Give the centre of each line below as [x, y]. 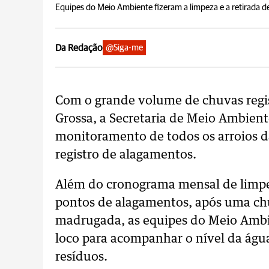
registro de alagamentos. [126, 155]
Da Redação [79, 48]
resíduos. [81, 257]
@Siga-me [124, 48]
